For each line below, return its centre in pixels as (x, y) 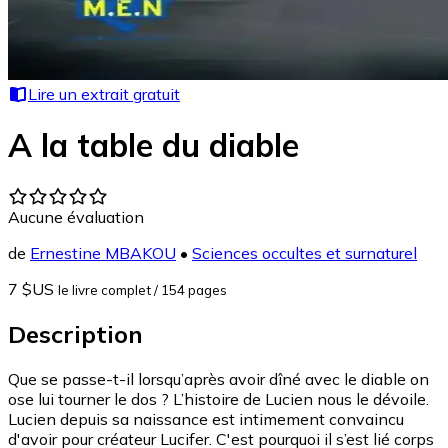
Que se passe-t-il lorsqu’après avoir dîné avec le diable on (218, 378)
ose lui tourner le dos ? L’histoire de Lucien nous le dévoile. (218, 398)
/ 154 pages (190, 289)
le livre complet (104, 289)
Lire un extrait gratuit (104, 94)
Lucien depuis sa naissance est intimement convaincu (206, 418)
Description (75, 333)
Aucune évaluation (76, 216)
